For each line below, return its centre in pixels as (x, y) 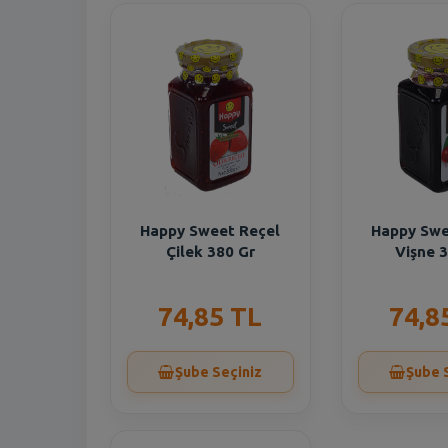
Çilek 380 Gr (210, 251)
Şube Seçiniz (219, 372)
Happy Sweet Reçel (210, 230)
